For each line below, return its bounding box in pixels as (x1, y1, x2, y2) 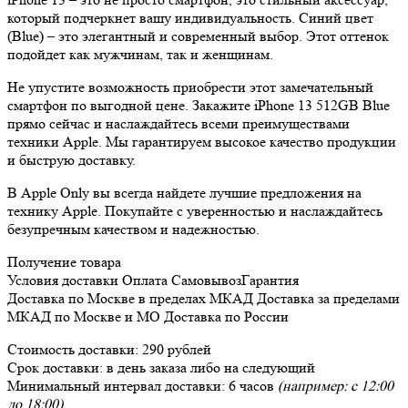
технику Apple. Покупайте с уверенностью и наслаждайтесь (7, 201, 382, 219)
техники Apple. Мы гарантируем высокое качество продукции (7, 132, 396, 150)
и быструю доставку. (7, 150, 136, 168)
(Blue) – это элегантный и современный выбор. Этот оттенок (7, 26, 389, 45)
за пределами (318, 289, 400, 307)
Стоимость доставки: (7, 340, 142, 358)
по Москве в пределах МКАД (68, 289, 253, 307)
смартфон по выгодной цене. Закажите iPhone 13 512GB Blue (7, 96, 390, 114)
